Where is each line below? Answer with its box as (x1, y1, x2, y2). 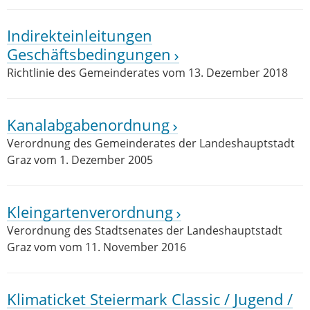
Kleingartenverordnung (7, 201, 173, 223)
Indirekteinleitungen (7, 25, 152, 46)
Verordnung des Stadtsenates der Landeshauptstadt (7, 223, 282, 238)
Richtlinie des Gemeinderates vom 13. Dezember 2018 (7, 65, 288, 80)
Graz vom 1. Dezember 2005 (7, 152, 153, 167)
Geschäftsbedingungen (7, 44, 171, 65)
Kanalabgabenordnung (7, 114, 170, 136)
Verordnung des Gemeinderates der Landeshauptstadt (7, 136, 295, 151)
